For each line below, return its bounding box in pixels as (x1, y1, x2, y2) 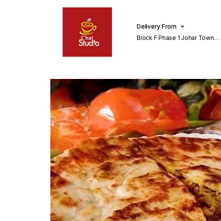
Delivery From (137, 22, 177, 30)
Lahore (137, 41, 156, 49)
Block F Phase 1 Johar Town (137, 34, 214, 41)
